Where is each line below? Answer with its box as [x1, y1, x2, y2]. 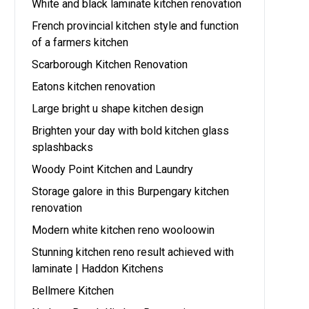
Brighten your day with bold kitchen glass [32, 124, 230, 137]
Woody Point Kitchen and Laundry [32, 163, 194, 176]
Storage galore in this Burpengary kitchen [32, 185, 230, 198]
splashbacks [32, 141, 94, 154]
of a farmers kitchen [32, 36, 129, 49]
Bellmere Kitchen [32, 284, 114, 297]
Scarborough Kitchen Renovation [32, 58, 188, 71]
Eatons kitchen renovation [32, 80, 156, 93]
